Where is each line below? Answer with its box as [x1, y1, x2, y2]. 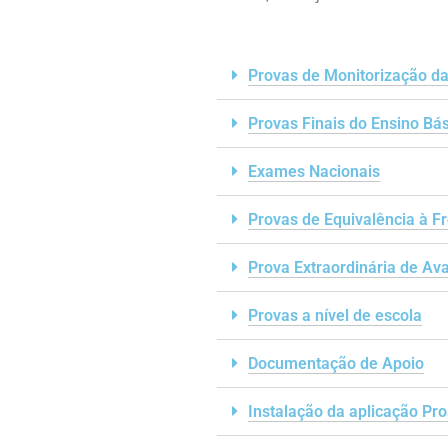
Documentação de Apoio [248, 353, 424, 373]
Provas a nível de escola [248, 305, 422, 325]
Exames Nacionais [248, 161, 380, 181]
